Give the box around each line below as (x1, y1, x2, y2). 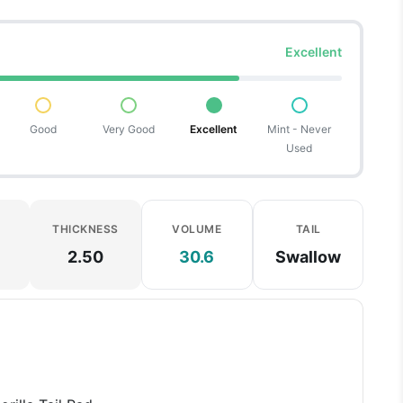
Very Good (102, 122, 155, 136)
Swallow (275, 246, 341, 266)
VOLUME (172, 221, 222, 236)
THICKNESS (52, 221, 119, 236)
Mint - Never (267, 122, 332, 136)
